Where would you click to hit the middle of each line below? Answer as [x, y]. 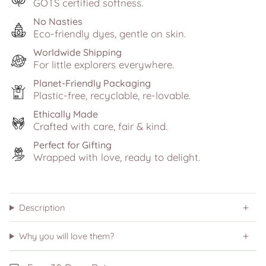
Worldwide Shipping [77, 53]
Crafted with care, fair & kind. [100, 126]
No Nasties [58, 22]
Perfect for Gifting [72, 145]
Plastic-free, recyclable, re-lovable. [112, 96]
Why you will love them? [66, 236]
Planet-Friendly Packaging [92, 83]
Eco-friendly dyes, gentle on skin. [110, 34]
